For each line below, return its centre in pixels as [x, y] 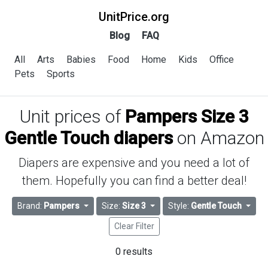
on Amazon [218, 138]
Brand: [31, 206]
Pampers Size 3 [187, 116]
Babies [81, 60]
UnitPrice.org [134, 17]
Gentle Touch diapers [88, 138]
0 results [134, 251]
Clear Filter [134, 226]
